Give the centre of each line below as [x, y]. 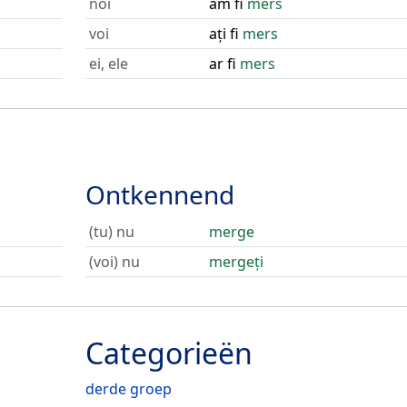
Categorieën [169, 353]
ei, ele [108, 64]
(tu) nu [111, 232]
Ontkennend [159, 194]
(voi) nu [114, 262]
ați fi [225, 34]
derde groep [128, 389]
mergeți [236, 262]
